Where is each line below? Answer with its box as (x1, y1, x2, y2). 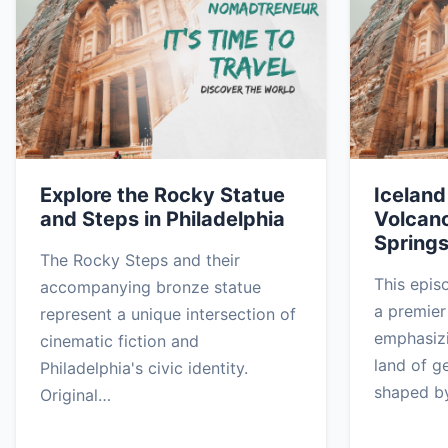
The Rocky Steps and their (40, 249, 240, 270)
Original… (40, 384, 111, 405)
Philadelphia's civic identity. (40, 357, 248, 378)
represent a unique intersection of (40, 303, 296, 324)
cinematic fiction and (40, 330, 199, 351)
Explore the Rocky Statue (40, 182, 285, 207)
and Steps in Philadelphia (40, 206, 285, 231)
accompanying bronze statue (40, 276, 261, 297)
